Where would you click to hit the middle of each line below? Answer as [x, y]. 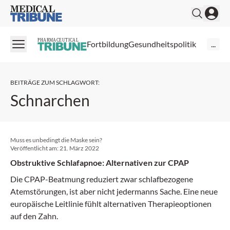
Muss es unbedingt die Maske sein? [56, 140]
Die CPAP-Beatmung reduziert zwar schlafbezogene [102, 179]
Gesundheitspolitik [162, 44]
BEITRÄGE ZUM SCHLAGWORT [54, 82]
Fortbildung [108, 44]
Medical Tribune [38, 11]
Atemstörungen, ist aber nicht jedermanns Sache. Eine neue [114, 191]
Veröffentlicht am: [35, 148]
